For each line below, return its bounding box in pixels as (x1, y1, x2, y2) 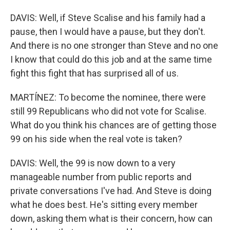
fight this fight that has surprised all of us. (10, 68, 179, 79)
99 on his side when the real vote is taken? (10, 133, 182, 144)
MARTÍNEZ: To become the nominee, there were (10, 92, 206, 103)
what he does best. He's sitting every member (10, 199, 198, 210)
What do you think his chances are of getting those (10, 120, 217, 130)
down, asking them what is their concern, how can (10, 213, 213, 224)
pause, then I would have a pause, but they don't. (10, 26, 205, 37)
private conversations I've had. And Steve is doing (10, 185, 212, 196)
